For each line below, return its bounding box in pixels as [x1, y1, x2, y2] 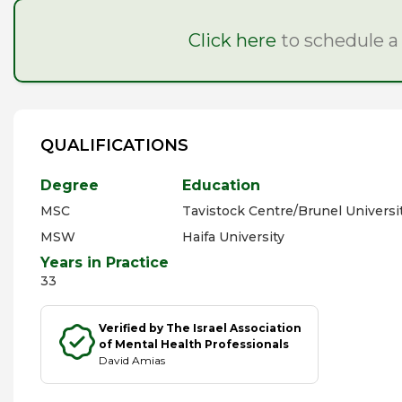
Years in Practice [40, 254, 169, 271]
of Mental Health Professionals [99, 337, 289, 351]
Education [182, 177, 260, 194]
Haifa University [182, 229, 284, 245]
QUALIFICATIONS [40, 135, 188, 155]
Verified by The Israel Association [99, 321, 301, 335]
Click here [188, 30, 276, 51]
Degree [40, 177, 99, 194]
